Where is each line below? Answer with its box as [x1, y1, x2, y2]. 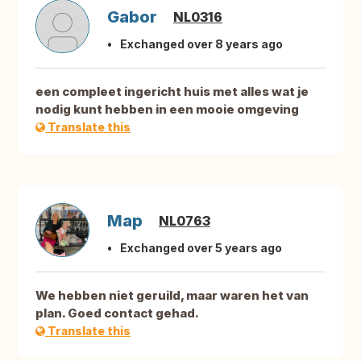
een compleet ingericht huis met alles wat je [35, 84, 309, 100]
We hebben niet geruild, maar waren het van [35, 288, 309, 304]
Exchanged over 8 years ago [120, 37, 283, 52]
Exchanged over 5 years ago [120, 241, 282, 255]
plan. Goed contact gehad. [35, 305, 199, 322]
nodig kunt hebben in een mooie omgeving [35, 102, 299, 118]
